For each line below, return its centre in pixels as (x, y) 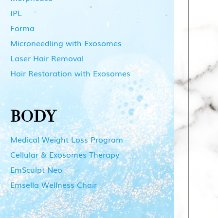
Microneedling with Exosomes (66, 43)
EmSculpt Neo (36, 169)
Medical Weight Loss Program (66, 139)
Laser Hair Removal (47, 58)
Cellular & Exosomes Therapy (64, 154)
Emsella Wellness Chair (53, 184)
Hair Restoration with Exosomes (70, 73)
